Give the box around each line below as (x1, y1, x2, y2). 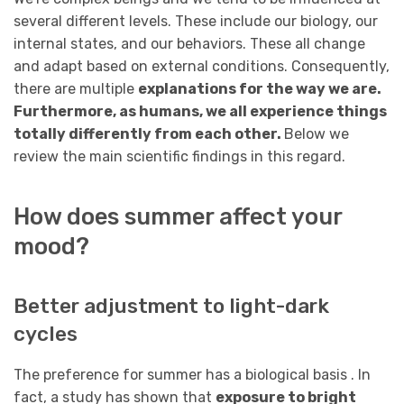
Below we (284, 124, 349, 142)
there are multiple (14, 79, 138, 97)
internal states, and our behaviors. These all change (14, 34, 365, 52)
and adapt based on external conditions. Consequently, (14, 57, 390, 75)
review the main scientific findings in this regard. (14, 147, 345, 165)
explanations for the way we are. (138, 79, 381, 97)
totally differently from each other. (14, 124, 284, 142)
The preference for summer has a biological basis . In (14, 366, 371, 384)
